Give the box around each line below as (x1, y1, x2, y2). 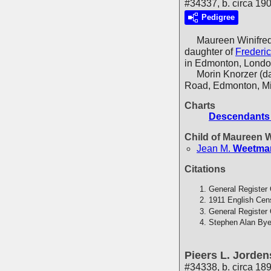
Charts (184, 100, 215, 111)
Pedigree (201, 13, 235, 22)
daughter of (184, 46, 235, 57)
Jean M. (197, 143, 230, 154)
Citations (184, 164, 226, 175)
